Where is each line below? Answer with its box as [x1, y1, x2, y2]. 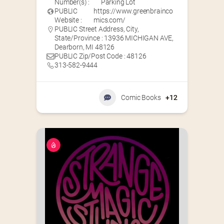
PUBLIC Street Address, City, [54, 25, 139, 33]
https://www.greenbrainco [93, 7, 173, 15]
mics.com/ [93, 16, 125, 24]
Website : [54, 16, 82, 24]
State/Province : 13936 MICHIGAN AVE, [54, 34, 174, 42]
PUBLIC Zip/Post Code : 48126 [54, 52, 146, 60]
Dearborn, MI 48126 [54, 43, 115, 51]
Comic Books [121, 93, 161, 102]
